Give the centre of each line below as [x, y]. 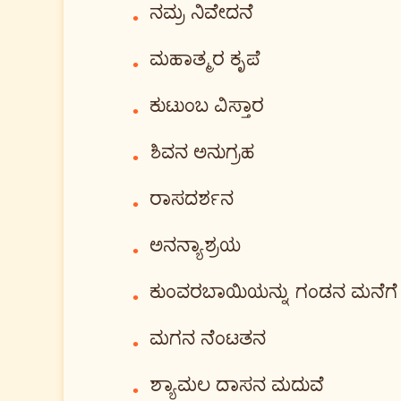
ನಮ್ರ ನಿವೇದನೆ [201, 14]
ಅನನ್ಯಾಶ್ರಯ [195, 247]
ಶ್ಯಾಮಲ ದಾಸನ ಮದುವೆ [237, 386]
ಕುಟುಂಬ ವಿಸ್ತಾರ [207, 107]
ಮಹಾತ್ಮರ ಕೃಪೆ [205, 60]
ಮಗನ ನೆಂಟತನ [208, 340]
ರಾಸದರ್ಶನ [192, 200]
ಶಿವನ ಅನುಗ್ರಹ [202, 154]
